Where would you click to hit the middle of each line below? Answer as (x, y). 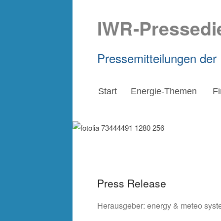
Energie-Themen (164, 91)
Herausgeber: (122, 205)
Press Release (132, 183)
